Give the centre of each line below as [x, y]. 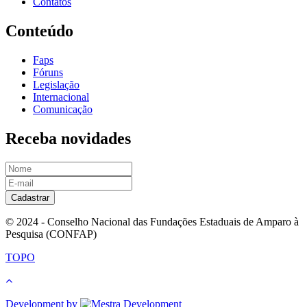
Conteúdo [39, 31]
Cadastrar [30, 197]
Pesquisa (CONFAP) [51, 234]
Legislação [56, 85]
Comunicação [63, 110]
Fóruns [48, 73]
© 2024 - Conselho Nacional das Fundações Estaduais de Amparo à [152, 221]
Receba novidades [68, 138]
